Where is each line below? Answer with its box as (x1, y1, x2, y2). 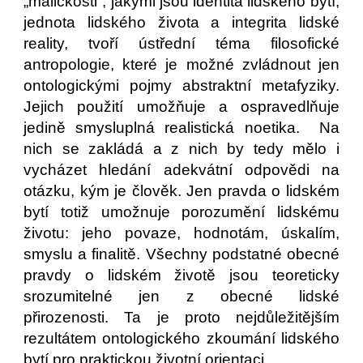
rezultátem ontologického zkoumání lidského (23, 330, 340, 347)
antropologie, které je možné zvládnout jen (23, 56, 340, 73)
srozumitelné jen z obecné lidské (23, 288, 340, 305)
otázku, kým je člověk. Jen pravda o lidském (23, 182, 340, 199)
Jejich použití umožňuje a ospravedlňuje (23, 98, 340, 115)
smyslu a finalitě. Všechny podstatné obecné (23, 246, 340, 263)
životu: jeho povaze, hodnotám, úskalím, (23, 224, 340, 241)
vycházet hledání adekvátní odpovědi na (23, 161, 340, 178)
